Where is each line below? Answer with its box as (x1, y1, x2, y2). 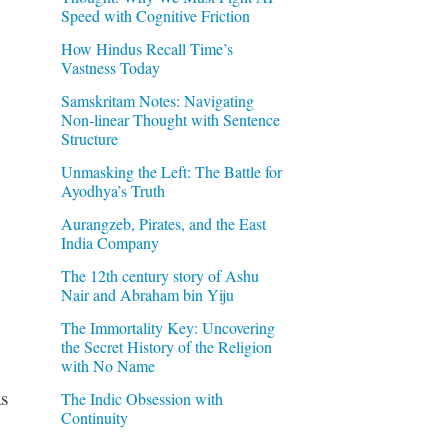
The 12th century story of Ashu (60, 264, 259, 286)
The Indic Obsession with (60, 387, 223, 409)
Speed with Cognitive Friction (60, 4, 250, 26)
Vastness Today (60, 56, 160, 78)
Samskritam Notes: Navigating (60, 89, 254, 111)
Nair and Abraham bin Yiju (60, 283, 234, 305)
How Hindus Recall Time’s (60, 37, 233, 59)
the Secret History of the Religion (60, 335, 272, 357)
